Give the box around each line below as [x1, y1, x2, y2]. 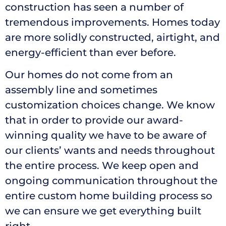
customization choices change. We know [5, 98, 215, 111]
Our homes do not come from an [5, 68, 173, 81]
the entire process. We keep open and [5, 159, 199, 172]
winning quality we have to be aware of [5, 129, 206, 141]
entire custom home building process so [5, 189, 212, 202]
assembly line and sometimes [5, 83, 157, 96]
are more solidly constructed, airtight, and [5, 31, 220, 43]
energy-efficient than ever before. [5, 46, 176, 59]
